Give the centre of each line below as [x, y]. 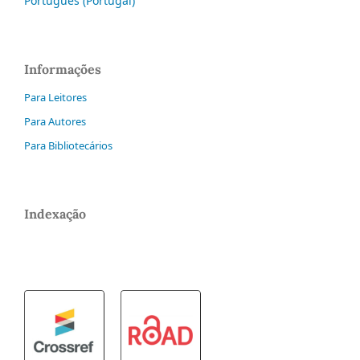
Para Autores [55, 121]
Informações [63, 69]
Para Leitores [56, 97]
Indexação [55, 213]
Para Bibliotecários [69, 145]
